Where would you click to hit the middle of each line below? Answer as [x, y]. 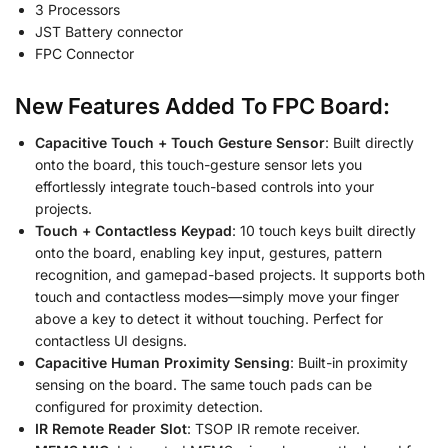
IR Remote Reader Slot [111, 428]
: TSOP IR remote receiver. [273, 428]
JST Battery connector [111, 31]
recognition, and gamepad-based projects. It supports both [230, 274]
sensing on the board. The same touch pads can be [203, 384]
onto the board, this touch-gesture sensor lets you [198, 164]
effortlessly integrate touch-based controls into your [204, 186]
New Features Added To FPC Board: [202, 105]
